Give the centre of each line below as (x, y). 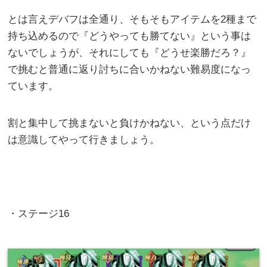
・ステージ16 (39, 213)
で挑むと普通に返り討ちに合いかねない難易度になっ (130, 69)
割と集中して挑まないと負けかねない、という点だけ (130, 123)
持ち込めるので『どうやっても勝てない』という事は (130, 36)
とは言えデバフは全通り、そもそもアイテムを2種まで (132, 19)
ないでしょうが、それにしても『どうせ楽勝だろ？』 (130, 52)
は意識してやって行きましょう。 (84, 139)
